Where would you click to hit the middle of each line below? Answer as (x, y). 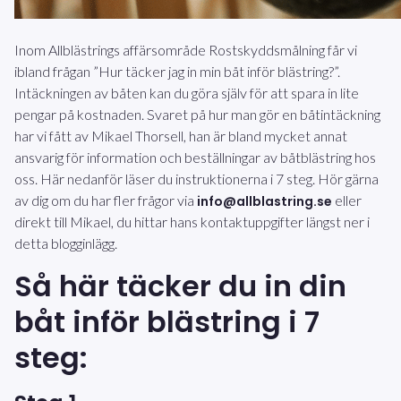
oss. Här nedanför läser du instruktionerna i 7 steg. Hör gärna (196, 179)
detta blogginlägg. (66, 243)
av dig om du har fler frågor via (106, 200)
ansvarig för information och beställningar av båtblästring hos (195, 158)
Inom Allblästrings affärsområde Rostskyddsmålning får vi (186, 50)
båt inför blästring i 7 (167, 322)
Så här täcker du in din (180, 286)
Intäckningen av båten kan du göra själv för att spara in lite (187, 93)
